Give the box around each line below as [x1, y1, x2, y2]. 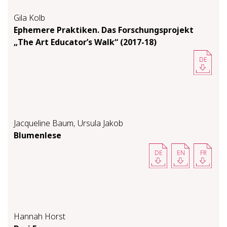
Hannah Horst [14, 210, 65, 222]
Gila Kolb [14, 12, 45, 23]
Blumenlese [14, 129, 61, 141]
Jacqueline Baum [14, 117, 73, 129]
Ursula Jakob [78, 117, 123, 129]
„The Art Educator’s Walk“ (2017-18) [14, 36, 157, 48]
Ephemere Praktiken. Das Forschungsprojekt [14, 24, 194, 35]
